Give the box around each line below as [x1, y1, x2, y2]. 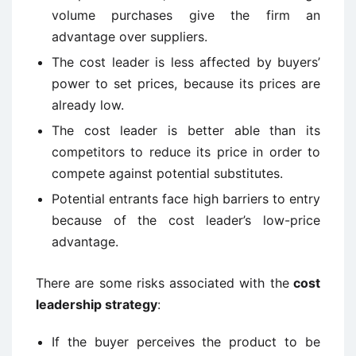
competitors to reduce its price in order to [52, 144, 320, 160]
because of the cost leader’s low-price [52, 212, 320, 228]
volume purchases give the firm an [52, 7, 320, 23]
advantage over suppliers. [52, 29, 207, 44]
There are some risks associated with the [36, 275, 289, 291]
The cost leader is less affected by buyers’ [52, 54, 320, 70]
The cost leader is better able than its [52, 122, 320, 138]
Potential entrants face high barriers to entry [52, 191, 320, 207]
